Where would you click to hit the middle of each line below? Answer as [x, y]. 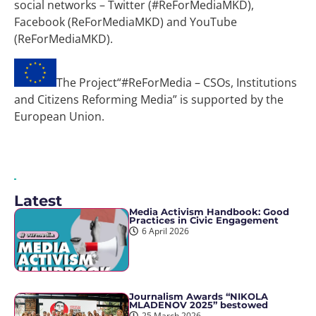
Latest [38, 200]
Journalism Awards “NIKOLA [199, 296]
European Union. [59, 116]
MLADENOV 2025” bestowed [199, 305]
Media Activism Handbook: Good [209, 212]
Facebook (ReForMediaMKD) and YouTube [126, 22]
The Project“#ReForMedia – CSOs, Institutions [177, 82]
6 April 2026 [165, 230]
